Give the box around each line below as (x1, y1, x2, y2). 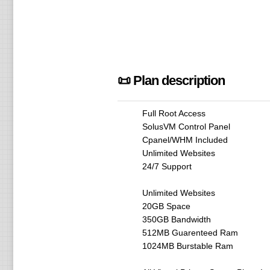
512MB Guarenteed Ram (142, 228, 238, 237)
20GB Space (142, 201, 190, 211)
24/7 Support (142, 162, 192, 171)
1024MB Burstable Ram (142, 241, 233, 251)
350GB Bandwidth (142, 215, 211, 224)
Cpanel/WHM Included (142, 135, 228, 145)
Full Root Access (142, 108, 206, 118)
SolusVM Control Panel (142, 122, 230, 131)
